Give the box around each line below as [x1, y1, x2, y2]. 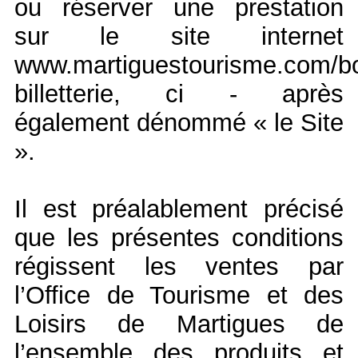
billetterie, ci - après [14, 79, 344, 108]
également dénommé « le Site [14, 108, 344, 137]
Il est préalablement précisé [14, 194, 344, 223]
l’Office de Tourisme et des [14, 280, 344, 309]
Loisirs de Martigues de [14, 309, 344, 338]
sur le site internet [14, 22, 344, 50]
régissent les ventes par [14, 252, 344, 280]
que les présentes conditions [14, 223, 344, 252]
